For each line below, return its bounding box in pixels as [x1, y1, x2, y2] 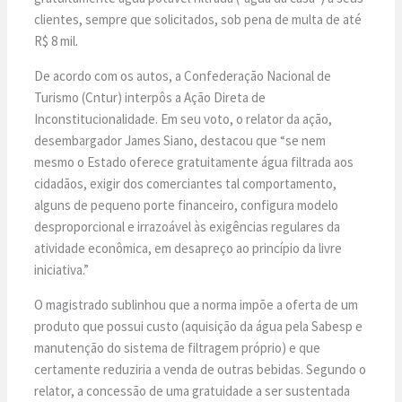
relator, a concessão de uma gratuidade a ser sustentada [34, 381, 351, 399]
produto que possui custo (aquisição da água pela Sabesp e [34, 317, 363, 335]
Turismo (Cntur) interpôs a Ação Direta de [34, 88, 267, 106]
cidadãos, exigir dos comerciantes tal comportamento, [34, 174, 337, 192]
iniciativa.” [34, 260, 90, 278]
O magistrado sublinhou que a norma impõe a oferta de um [34, 295, 359, 313]
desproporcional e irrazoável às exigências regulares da [34, 217, 341, 235]
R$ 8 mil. [34, 31, 79, 49]
